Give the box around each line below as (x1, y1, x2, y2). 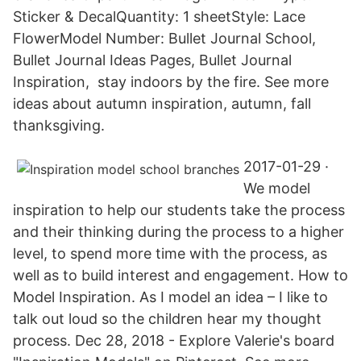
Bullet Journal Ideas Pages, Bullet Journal (13, 52, 292, 68)
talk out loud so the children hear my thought (13, 310, 322, 327)
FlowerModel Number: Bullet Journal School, (13, 30, 316, 47)
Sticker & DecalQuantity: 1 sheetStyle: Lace (13, 8, 305, 25)
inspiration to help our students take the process (13, 201, 345, 218)
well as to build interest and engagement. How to (13, 267, 348, 284)
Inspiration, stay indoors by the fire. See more (13, 73, 329, 90)
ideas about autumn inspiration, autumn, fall (13, 95, 311, 112)
